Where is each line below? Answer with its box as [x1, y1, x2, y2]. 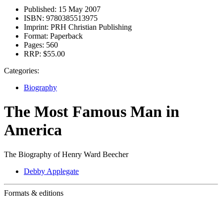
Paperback [48, 32, 83, 40]
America [4, 121, 62, 139]
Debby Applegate [24, 166, 79, 175]
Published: [24, 5, 56, 13]
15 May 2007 [56, 5, 101, 13]
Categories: [4, 66, 39, 75]
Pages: [24, 41, 44, 49]
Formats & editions [4, 188, 63, 197]
